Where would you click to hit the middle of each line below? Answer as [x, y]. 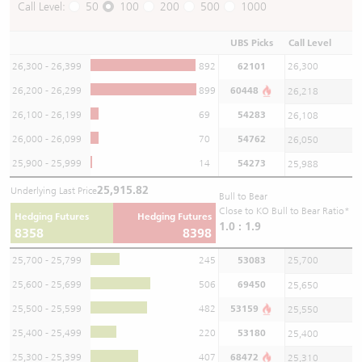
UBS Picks [251, 42]
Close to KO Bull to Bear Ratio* [284, 210]
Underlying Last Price [54, 190]
